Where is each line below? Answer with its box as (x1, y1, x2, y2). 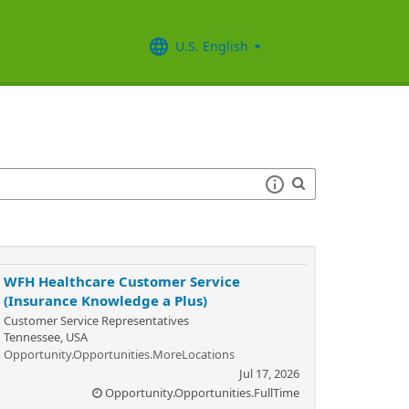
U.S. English (175, 37, 248, 55)
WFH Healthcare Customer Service (4, 272, 240, 290)
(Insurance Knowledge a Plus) (4, 291, 207, 309)
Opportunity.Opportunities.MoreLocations (4, 346, 235, 362)
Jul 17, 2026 (239, 365, 299, 382)
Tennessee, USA (4, 329, 88, 345)
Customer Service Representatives (4, 312, 189, 329)
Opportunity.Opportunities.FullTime (105, 384, 299, 401)
